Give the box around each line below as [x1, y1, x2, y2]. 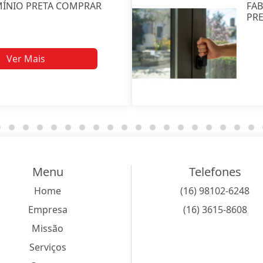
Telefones [188, 164, 241, 180]
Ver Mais [6, 52, 45, 66]
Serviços [29, 241, 66, 254]
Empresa [28, 203, 68, 217]
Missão [32, 222, 63, 235]
